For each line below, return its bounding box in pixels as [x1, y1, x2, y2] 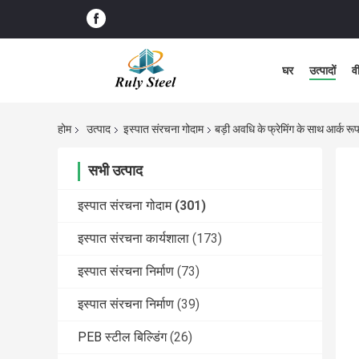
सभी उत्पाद [88, 162, 143, 179]
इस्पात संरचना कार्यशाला [78, 231, 189, 247]
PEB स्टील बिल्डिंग [78, 329, 167, 345]
